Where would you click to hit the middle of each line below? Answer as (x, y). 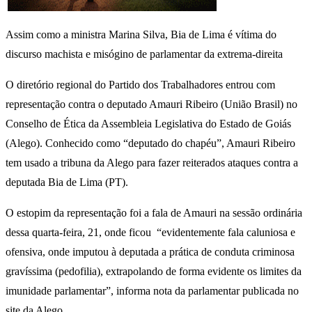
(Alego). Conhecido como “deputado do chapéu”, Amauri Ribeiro (150, 143)
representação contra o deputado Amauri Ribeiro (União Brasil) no (151, 104)
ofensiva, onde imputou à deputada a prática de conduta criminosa (150, 252)
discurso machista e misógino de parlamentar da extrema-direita (144, 54)
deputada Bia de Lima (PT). (67, 182)
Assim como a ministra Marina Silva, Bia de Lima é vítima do (141, 35)
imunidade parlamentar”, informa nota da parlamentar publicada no (152, 291)
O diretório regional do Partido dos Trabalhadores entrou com (140, 85)
